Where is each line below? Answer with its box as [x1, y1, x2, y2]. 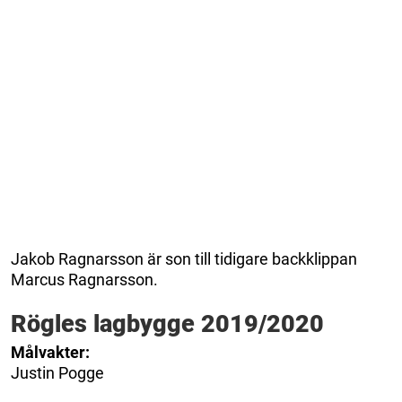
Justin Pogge [11, 363, 104, 383]
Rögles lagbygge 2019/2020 [11, 310, 324, 339]
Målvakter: [11, 343, 90, 363]
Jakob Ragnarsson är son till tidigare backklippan [11, 249, 357, 269]
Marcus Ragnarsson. [11, 270, 158, 290]
